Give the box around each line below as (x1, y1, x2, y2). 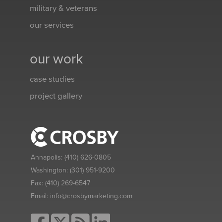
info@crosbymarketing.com (50, 192, 132, 200)
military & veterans (30, 3, 97, 13)
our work (30, 51, 83, 67)
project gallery (30, 91, 82, 101)
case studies (30, 74, 75, 84)
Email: (31, 192, 50, 200)
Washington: (31, 166, 70, 174)
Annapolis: (31, 153, 64, 162)
